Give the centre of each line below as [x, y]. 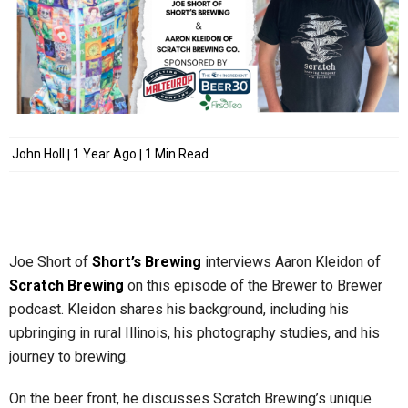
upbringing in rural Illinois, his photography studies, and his [194, 333]
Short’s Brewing [147, 262]
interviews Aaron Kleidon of [291, 262]
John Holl [38, 154]
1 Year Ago [105, 154]
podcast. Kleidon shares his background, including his [179, 310]
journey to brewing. [69, 357]
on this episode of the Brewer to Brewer [253, 286]
